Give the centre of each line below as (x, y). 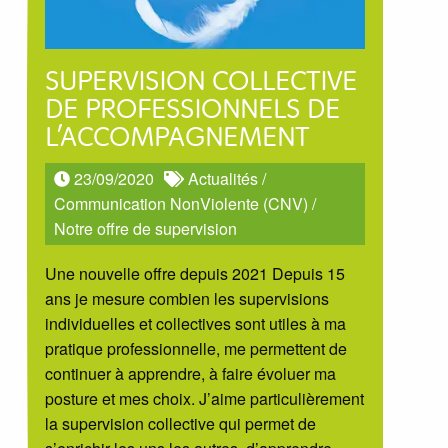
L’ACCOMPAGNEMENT (176, 138)
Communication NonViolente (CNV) (181, 204)
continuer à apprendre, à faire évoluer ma (190, 373)
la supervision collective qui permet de (180, 423)
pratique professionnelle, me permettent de (195, 348)
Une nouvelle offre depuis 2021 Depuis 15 (194, 273)
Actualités (223, 179)
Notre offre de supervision (146, 229)
